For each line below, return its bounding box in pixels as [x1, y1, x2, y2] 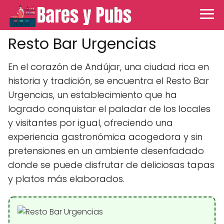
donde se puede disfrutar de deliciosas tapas [8, 158, 214, 171]
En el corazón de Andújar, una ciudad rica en [8, 60, 209, 73]
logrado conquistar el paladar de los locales [8, 102, 210, 115]
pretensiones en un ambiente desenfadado [8, 144, 204, 157]
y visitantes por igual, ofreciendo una [8, 116, 173, 129]
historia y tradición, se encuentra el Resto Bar [8, 74, 209, 87]
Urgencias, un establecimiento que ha [8, 88, 177, 101]
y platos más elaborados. [8, 172, 124, 185]
